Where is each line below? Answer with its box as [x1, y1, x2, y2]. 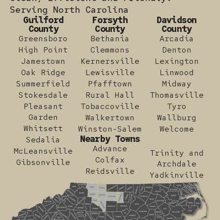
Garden [28, 111, 58, 122]
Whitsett [24, 123, 63, 134]
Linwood [159, 67, 194, 78]
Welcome [159, 123, 194, 134]
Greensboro [19, 33, 68, 44]
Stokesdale [19, 89, 68, 100]
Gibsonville [16, 157, 71, 167]
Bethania [90, 33, 130, 44]
